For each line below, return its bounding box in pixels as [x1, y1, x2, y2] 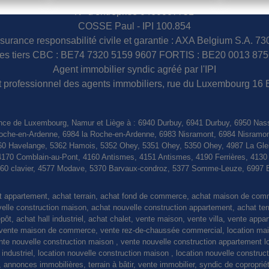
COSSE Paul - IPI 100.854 [77, 21, 191, 31]
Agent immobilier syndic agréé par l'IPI [52, 64, 216, 74]
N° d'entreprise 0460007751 [74, 7, 195, 17]
